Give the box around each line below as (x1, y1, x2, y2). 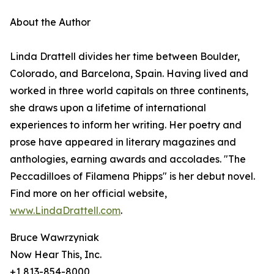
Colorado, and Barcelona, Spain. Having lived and (10, 67, 248, 80)
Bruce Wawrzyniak (10, 231, 99, 244)
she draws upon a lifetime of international (10, 102, 206, 114)
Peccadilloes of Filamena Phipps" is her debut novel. (10, 170, 255, 183)
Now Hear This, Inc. (10, 248, 102, 261)
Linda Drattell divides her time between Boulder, (10, 50, 240, 63)
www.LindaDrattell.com (10, 204, 120, 217)
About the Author (10, 16, 91, 29)
